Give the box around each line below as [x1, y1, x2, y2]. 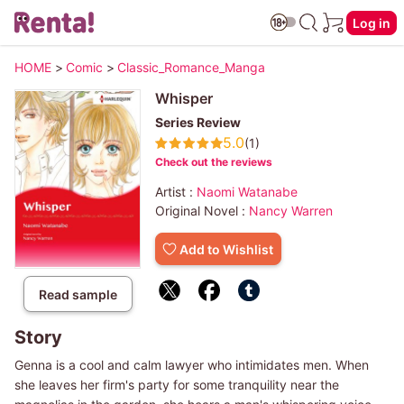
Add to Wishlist [179, 241, 273, 257]
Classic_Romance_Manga [117, 60, 265, 75]
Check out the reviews [155, 155, 272, 169]
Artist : [155, 184, 197, 199]
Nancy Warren [249, 203, 333, 218]
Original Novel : [155, 203, 249, 218]
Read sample [38, 286, 117, 302]
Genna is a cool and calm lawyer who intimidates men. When [14, 357, 369, 373]
